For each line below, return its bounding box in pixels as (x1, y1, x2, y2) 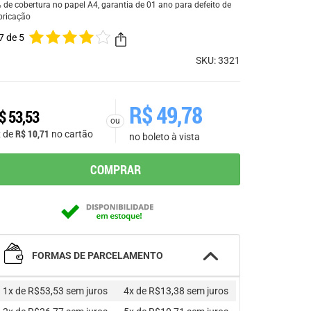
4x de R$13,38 (123, 285, 187, 297)
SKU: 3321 (196, 55, 240, 67)
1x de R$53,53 (2, 285, 66, 297)
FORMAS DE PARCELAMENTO (30, 250, 163, 262)
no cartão (51, 128, 93, 140)
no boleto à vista (129, 131, 200, 143)
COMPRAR (90, 161, 141, 178)
